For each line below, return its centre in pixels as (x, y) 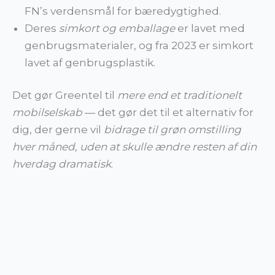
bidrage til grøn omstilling (172, 130)
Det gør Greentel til (65, 95)
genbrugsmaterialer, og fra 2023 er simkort (139, 45)
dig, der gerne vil (58, 130)
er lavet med (210, 28)
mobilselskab (47, 113)
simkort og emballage (117, 28)
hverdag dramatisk (62, 164)
